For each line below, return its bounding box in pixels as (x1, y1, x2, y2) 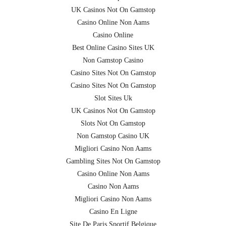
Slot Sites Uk (94, 94, 132, 102)
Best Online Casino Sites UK (72, 44, 154, 52)
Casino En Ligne (89, 208, 137, 216)
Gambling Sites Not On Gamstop (66, 157, 160, 165)
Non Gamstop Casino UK (77, 132, 149, 140)
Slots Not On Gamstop (81, 120, 145, 128)
